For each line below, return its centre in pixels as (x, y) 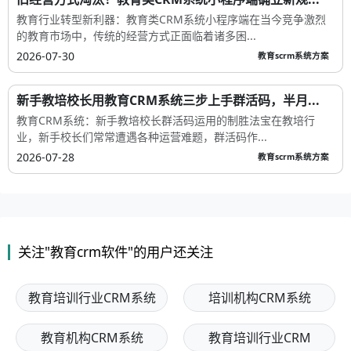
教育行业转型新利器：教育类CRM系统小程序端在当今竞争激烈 (171, 19)
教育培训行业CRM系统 (92, 297)
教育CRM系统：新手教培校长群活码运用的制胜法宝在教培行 (166, 120)
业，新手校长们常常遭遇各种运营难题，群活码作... (142, 136)
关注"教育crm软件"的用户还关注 (116, 251)
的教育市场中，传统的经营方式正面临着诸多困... (136, 35)
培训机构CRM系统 (259, 297)
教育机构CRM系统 (92, 337)
